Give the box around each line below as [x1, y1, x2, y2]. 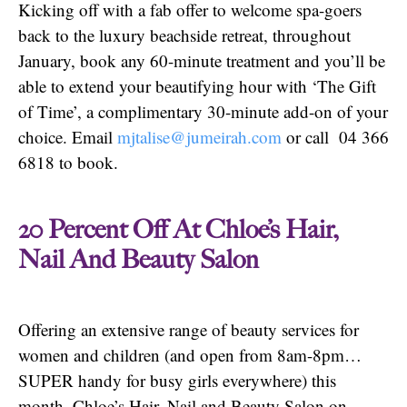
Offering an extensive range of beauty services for [18, 318, 359, 342]
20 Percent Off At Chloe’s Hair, [18, 214, 339, 246]
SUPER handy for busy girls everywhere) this [18, 369, 336, 392]
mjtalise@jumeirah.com [117, 125, 282, 148]
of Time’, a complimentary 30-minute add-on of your [18, 100, 388, 123]
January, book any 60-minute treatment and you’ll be [18, 49, 385, 72]
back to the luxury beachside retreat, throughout [18, 24, 351, 46]
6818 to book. [18, 151, 118, 174]
